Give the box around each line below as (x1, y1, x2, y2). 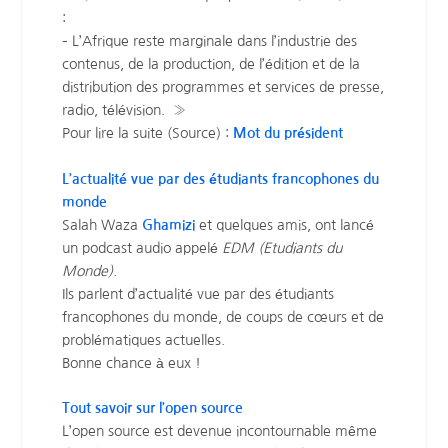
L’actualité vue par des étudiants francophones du (62, 171, 380, 186)
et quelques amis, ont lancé (195, 217, 375, 232)
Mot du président (233, 126, 344, 141)
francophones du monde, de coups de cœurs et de (62, 309, 385, 324)
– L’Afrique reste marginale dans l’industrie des (62, 34, 358, 49)
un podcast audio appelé (62, 240, 223, 255)
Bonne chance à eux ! (62, 355, 202, 370)
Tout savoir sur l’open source (62, 401, 244, 416)
